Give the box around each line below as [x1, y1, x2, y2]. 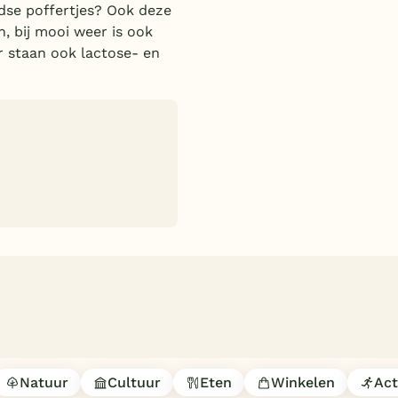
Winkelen [271, 373, 335, 391]
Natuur [20, 373, 68, 391]
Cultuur [107, 373, 161, 391]
